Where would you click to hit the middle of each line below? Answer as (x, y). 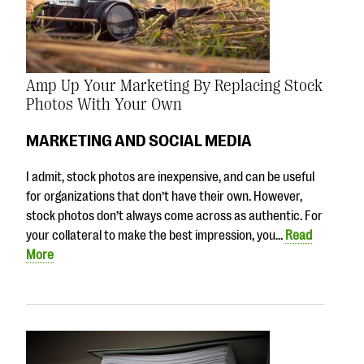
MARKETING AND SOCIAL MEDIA (139, 140)
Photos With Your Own (104, 105)
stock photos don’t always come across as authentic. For (174, 216)
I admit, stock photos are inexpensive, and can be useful (170, 177)
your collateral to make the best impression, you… (156, 235)
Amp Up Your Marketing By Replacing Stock (174, 86)
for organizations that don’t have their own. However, (164, 196)
